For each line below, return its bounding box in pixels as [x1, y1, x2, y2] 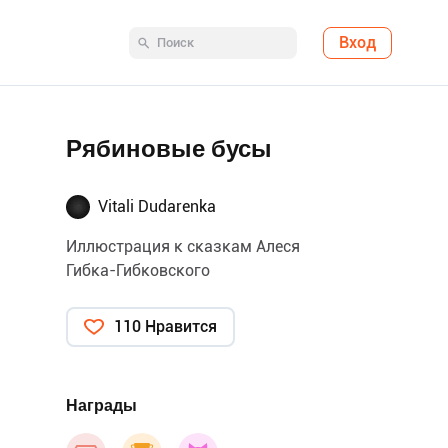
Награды [66, 396, 137, 415]
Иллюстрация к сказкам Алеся [66, 237, 300, 256]
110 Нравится [114, 317, 217, 336]
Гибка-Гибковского [66, 261, 210, 280]
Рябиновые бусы [66, 135, 272, 163]
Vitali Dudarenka [98, 197, 216, 216]
